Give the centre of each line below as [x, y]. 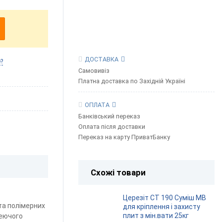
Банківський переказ [109, 116]
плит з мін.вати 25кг [156, 215]
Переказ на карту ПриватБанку [124, 137]
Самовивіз [94, 71]
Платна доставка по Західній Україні [132, 81]
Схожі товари [118, 173]
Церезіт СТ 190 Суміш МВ [165, 197]
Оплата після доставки [112, 127]
